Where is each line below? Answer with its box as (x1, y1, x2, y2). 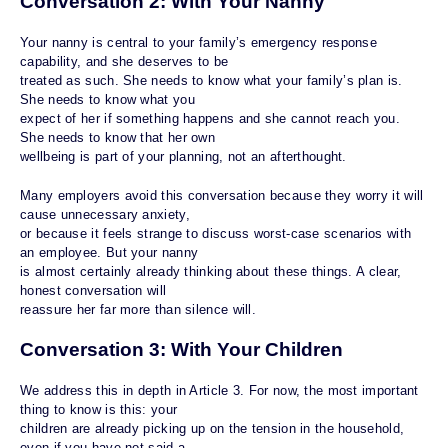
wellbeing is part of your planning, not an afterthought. (20, 149, 347, 165)
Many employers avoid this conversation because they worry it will (20, 188, 424, 204)
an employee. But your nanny (20, 245, 199, 261)
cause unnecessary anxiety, (20, 207, 190, 223)
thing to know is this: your (20, 402, 178, 418)
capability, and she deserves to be (20, 54, 229, 70)
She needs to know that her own (20, 130, 216, 146)
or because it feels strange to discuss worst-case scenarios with (20, 226, 412, 242)
